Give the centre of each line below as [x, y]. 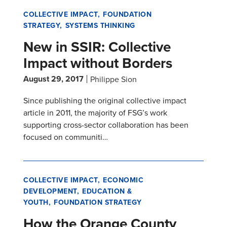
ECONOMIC [123, 180]
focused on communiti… [66, 137]
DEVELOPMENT [50, 191]
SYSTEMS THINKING [100, 26]
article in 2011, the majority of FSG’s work [95, 113]
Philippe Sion [113, 79]
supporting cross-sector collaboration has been [106, 125]
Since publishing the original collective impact [105, 101]
